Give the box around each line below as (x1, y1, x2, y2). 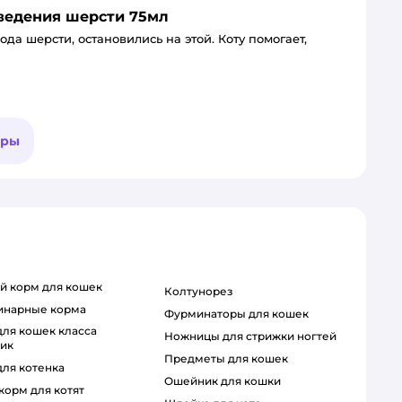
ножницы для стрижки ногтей (172, 329, 336, 344)
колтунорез (171, 284, 233, 299)
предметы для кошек (172, 352, 288, 366)
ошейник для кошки (172, 374, 281, 389)
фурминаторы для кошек (173, 307, 309, 321)
